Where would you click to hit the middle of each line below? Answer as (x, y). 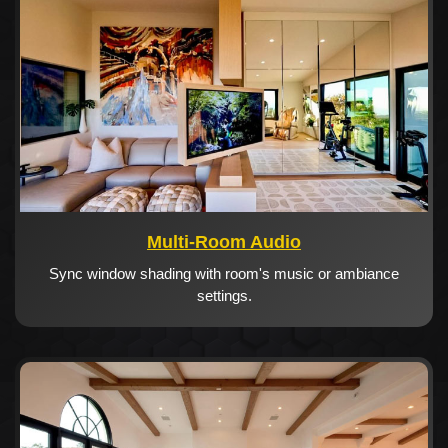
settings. (224, 295)
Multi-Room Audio (224, 241)
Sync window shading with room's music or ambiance (224, 273)
